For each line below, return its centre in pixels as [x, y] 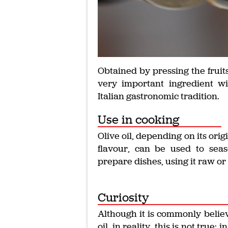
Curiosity [123, 197]
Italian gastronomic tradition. [159, 96]
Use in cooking [138, 120]
